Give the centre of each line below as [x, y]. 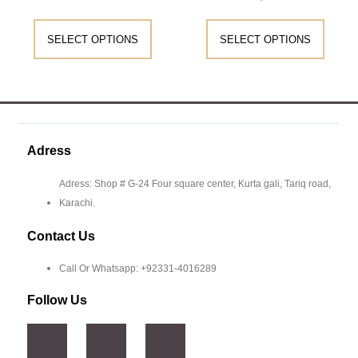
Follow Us [57, 300]
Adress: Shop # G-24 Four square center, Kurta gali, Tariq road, [195, 184]
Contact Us [61, 237]
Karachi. [77, 203]
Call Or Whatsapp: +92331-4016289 [138, 269]
